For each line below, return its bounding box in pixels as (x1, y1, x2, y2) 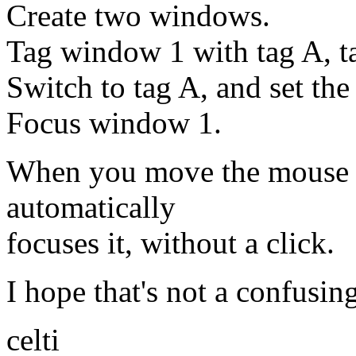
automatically (6, 189, 176, 224)
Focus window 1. (6, 105, 222, 140)
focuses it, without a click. (6, 225, 335, 260)
